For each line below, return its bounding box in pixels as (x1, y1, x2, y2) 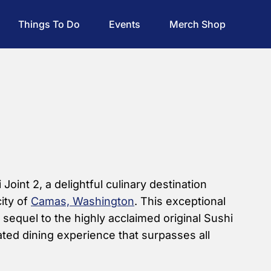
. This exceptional (134, 195, 226, 207)
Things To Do (18, 18, 80, 30)
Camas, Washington (31, 195, 134, 207)
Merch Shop (169, 18, 226, 30)
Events (109, 18, 140, 30)
